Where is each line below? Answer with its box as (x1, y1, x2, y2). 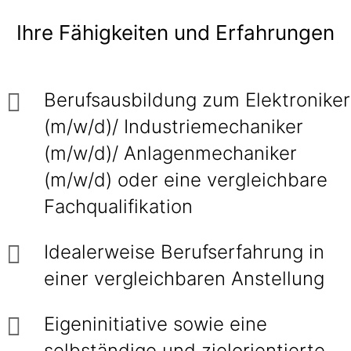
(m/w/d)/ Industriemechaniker (44, 115, 303, 138)
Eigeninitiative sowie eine (44, 313, 267, 335)
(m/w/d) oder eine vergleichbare (44, 168, 327, 191)
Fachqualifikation (44, 195, 198, 218)
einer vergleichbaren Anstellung (44, 267, 330, 290)
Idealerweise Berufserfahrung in (44, 241, 324, 263)
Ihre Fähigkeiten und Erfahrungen (16, 20, 335, 45)
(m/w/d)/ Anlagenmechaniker (44, 142, 297, 165)
